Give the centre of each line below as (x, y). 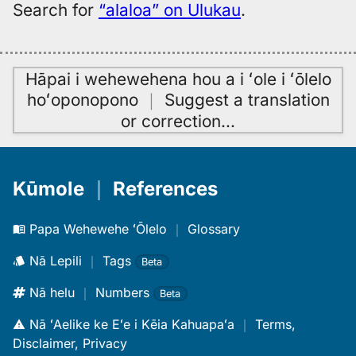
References (165, 189)
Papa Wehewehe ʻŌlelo (98, 229)
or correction (171, 122)
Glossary (214, 229)
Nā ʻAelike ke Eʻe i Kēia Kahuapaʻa (132, 325)
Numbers (122, 293)
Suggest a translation (247, 100)
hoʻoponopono (82, 100)
